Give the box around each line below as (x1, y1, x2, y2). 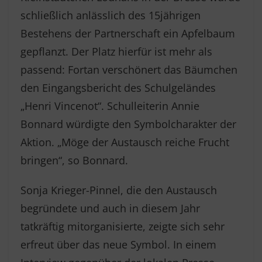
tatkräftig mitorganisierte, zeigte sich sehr (20, 219, 225, 233)
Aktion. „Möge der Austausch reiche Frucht (20, 135, 229, 149)
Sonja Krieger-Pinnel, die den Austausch (20, 183, 217, 197)
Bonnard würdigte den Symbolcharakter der (20, 117, 236, 131)
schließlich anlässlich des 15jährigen (20, 8, 201, 22)
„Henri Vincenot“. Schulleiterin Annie (20, 99, 199, 113)
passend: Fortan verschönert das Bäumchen (20, 63, 237, 77)
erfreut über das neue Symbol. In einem (20, 237, 216, 251)
